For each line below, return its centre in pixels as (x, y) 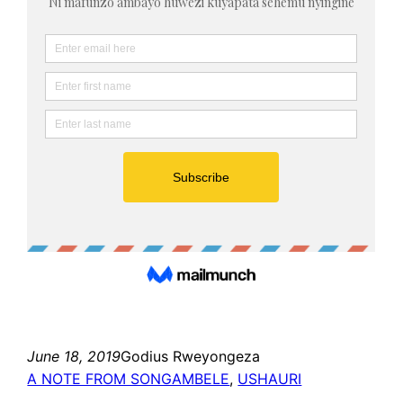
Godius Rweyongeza (191, 356)
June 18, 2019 (74, 356)
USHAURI (270, 378)
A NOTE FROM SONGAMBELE (129, 378)
